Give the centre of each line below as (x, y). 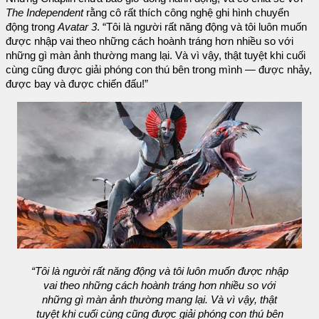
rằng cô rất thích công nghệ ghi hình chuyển (186, 12)
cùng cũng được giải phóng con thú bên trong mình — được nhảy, (159, 69)
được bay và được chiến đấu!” (77, 84)
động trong (32, 27)
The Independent (45, 12)
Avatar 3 (77, 27)
